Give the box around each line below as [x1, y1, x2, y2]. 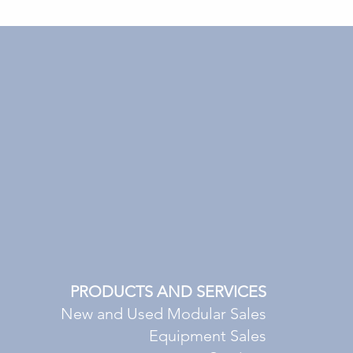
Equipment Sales [149, 326, 266, 345]
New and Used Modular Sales [61, 304, 266, 323]
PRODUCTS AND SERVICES [70, 282, 266, 301]
